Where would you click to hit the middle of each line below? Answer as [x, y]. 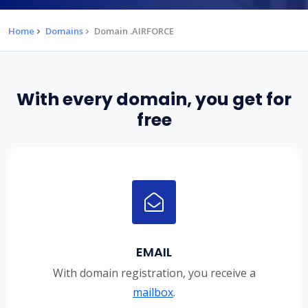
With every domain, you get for [154, 99]
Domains [64, 31]
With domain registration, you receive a [154, 273]
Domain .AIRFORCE [134, 31]
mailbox [153, 292]
